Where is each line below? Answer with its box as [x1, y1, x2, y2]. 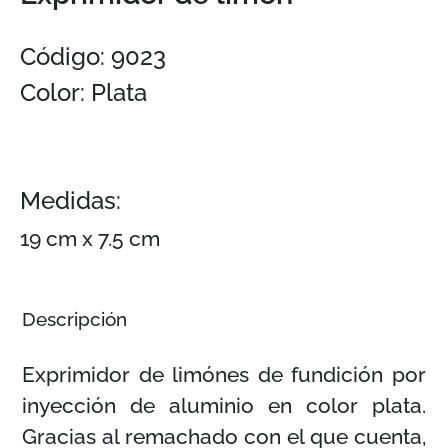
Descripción [21, 308, 127, 331]
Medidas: [20, 186, 121, 215]
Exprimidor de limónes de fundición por [22, 361, 426, 387]
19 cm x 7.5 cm [20, 226, 160, 251]
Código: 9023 [20, 42, 166, 71]
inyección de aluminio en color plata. [22, 392, 426, 418]
